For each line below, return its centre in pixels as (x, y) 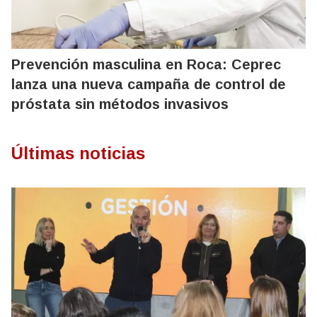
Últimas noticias (78, 154)
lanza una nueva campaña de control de (149, 85)
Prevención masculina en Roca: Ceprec (146, 65)
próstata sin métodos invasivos (120, 104)
